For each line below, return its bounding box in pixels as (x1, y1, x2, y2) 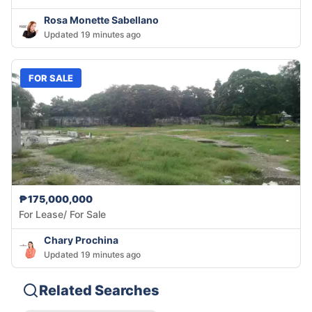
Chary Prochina (44, 234, 118, 247)
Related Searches (39, 282, 159, 299)
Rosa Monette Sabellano (44, 14, 159, 26)
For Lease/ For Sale (19, 208, 106, 221)
